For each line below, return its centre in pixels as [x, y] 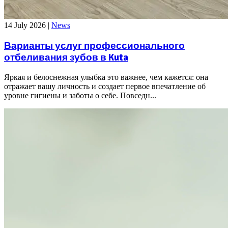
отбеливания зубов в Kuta [66, 57]
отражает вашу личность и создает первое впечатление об [105, 86]
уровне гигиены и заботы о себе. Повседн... [80, 95]
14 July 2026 [26, 25]
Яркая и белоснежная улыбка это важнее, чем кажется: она [106, 77]
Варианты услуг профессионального [94, 45]
